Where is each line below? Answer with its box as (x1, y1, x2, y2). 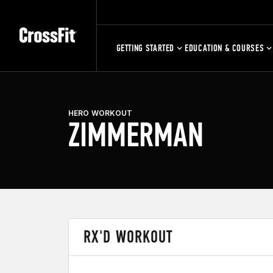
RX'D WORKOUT (83, 227, 174, 247)
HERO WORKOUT (68, 108, 133, 118)
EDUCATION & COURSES (185, 42, 264, 54)
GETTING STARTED (116, 42, 175, 54)
